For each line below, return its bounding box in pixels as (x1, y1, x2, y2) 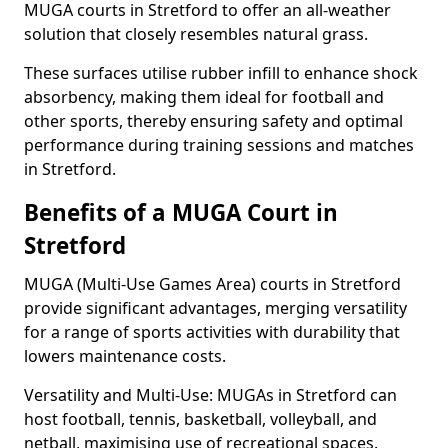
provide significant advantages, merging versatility (24, 297, 407, 319)
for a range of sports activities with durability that (24, 321, 400, 343)
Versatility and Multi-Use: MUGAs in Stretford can (24, 384, 397, 406)
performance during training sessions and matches (24, 134, 414, 156)
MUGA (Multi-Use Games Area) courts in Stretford (24, 273, 401, 295)
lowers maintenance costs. (24, 345, 226, 367)
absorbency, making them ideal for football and (24, 86, 384, 108)
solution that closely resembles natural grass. (24, 23, 368, 45)
